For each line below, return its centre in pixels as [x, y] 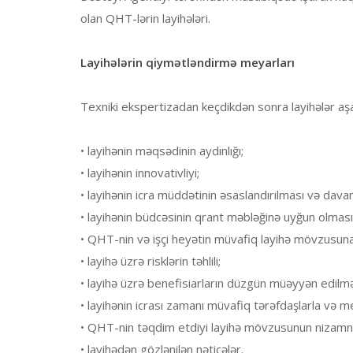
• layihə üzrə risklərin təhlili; [150, 261]
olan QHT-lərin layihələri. [145, 19]
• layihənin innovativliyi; [140, 173]
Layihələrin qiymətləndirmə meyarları [188, 63]
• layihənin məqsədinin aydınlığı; [162, 151]
